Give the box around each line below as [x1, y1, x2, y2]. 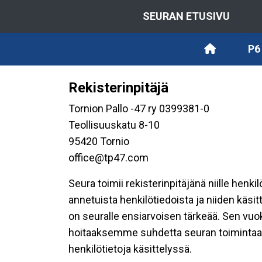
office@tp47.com [68, 151, 149, 164]
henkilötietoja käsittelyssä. [68, 243, 192, 255]
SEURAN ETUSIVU [143, 10, 230, 22]
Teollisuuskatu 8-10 [68, 119, 160, 131]
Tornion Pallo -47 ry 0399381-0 [68, 102, 209, 115]
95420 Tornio [68, 135, 129, 147]
